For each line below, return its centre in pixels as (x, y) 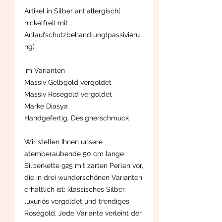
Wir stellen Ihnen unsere (63, 141)
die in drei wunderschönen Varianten (83, 177)
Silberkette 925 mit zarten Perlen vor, (84, 165)
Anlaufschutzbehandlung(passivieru (82, 34)
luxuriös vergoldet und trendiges (77, 201)
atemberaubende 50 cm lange (74, 153)
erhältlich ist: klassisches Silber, (75, 189)
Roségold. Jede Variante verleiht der (83, 213)
